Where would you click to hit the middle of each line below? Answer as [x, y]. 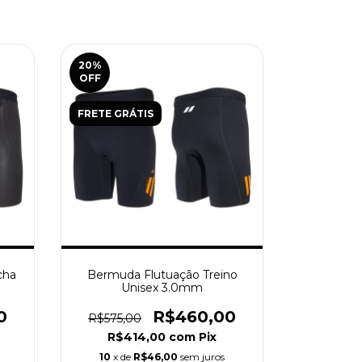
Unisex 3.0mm [162, 288]
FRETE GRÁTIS [116, 114]
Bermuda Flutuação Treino [162, 275]
